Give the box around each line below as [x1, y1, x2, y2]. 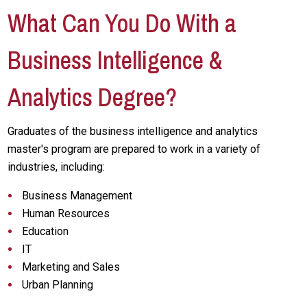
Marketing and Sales [22, 260, 121, 273]
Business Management [22, 189, 133, 202]
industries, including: [8, 160, 106, 173]
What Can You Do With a [8, 7, 237, 40]
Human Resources [22, 207, 110, 220]
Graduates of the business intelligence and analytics [8, 125, 258, 138]
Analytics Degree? [8, 81, 177, 114]
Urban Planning [22, 278, 94, 291]
